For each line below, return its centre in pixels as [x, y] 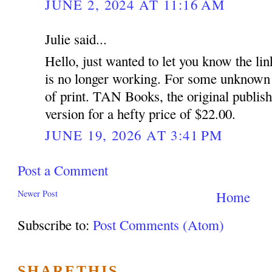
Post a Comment [63, 170]
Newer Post [38, 194]
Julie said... [76, 39]
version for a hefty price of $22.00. [141, 114]
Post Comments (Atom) [159, 225]
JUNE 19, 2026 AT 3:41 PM [134, 135]
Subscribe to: [56, 225]
